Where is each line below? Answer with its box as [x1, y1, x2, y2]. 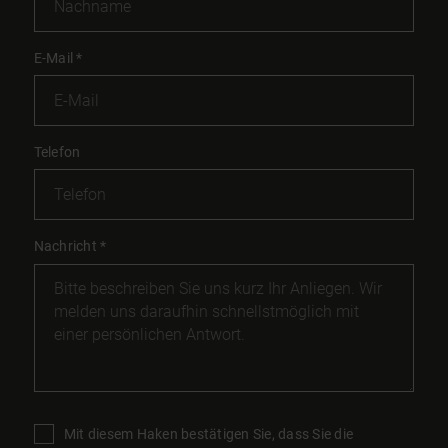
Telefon [33, 143, 81, 161]
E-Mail [33, 49, 77, 67]
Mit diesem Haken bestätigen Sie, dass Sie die [63, 425, 354, 443]
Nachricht [33, 237, 101, 255]
